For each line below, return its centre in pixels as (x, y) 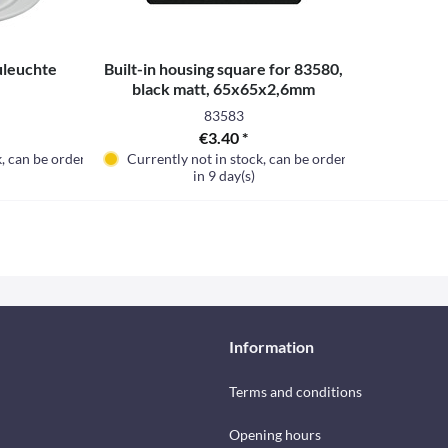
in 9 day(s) (223, 175)
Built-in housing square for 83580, (224, 68)
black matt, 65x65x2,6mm (224, 88)
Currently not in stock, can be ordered (245, 158)
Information (271, 346)
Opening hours (275, 434)
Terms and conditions (295, 391)
